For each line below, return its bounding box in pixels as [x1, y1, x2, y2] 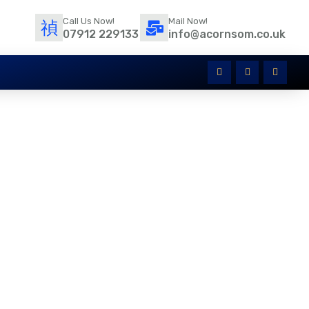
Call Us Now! [63, 15, 114, 26]
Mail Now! [168, 15, 208, 26]
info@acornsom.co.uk [168, 27, 286, 41]
